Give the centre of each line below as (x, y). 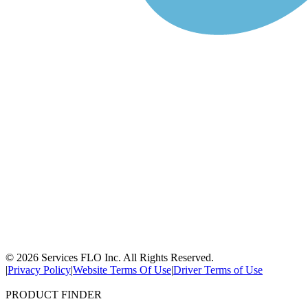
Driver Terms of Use (218, 269)
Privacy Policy (39, 269)
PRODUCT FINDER (54, 294)
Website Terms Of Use (122, 269)
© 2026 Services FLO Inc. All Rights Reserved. (110, 257)
